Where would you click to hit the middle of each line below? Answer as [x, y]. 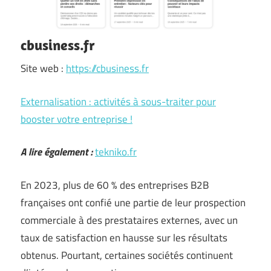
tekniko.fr [116, 152]
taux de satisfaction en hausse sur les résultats [124, 237]
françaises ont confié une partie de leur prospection [133, 202]
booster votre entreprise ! [77, 119]
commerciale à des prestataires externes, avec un [129, 220]
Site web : [43, 68]
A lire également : [57, 152]
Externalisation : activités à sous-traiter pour [118, 101]
